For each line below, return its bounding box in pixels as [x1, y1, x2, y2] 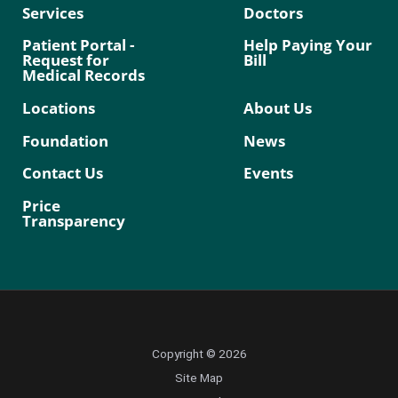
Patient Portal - [22, 34, 135, 56]
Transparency [22, 210, 126, 232]
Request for [22, 49, 110, 71]
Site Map [175, 370, 223, 386]
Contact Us [22, 162, 104, 184]
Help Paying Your [243, 34, 372, 56]
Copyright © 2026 [151, 346, 247, 362]
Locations [22, 97, 96, 119]
